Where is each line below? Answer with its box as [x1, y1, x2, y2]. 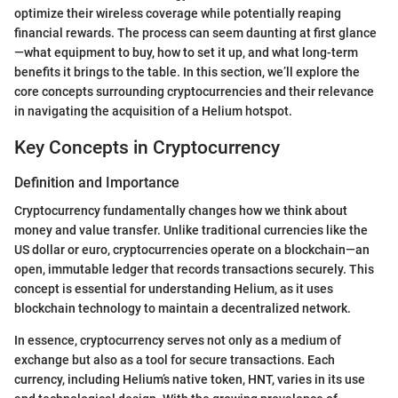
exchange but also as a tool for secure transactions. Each [14, 353, 335, 368]
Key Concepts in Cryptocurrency [14, 136, 280, 158]
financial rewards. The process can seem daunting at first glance [14, 25, 377, 40]
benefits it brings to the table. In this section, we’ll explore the [14, 64, 360, 79]
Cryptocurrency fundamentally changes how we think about [14, 203, 347, 219]
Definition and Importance [14, 174, 179, 191]
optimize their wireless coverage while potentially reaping [14, 5, 341, 20]
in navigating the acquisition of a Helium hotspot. [14, 103, 292, 118]
